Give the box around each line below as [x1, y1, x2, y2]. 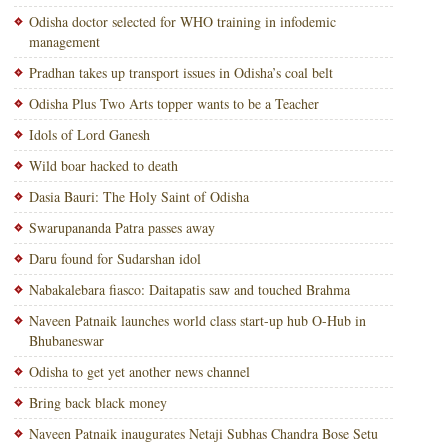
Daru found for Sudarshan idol [28, 249, 201, 268]
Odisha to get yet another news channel [28, 362, 250, 381]
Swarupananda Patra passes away [28, 218, 215, 237]
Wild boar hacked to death [28, 156, 178, 175]
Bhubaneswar [28, 331, 104, 350]
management [28, 32, 100, 51]
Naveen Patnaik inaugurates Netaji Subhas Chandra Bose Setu [28, 424, 378, 443]
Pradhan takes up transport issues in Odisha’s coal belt [28, 63, 333, 82]
